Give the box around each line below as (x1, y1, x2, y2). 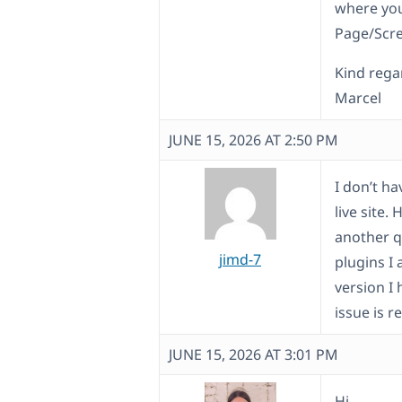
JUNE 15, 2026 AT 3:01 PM (169, 345, 338, 365)
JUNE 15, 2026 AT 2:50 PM (169, 130, 338, 151)
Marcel (335, 88, 381, 109)
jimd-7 (219, 249, 261, 270)
